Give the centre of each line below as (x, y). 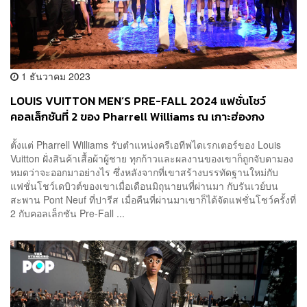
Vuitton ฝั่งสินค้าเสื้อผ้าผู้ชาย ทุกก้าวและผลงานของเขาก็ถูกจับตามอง (152, 159)
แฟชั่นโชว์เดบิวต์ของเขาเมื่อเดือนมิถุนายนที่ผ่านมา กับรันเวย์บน (144, 186)
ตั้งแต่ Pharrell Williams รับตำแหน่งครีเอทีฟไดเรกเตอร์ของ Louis (146, 145)
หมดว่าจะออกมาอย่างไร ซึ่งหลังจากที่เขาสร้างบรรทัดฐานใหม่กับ (144, 172)
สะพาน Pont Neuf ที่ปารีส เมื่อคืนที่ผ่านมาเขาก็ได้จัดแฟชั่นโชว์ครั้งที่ (153, 200)
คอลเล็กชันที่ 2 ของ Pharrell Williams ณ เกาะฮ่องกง (137, 116)
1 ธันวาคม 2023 (54, 76)
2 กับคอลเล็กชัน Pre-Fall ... (67, 213)
